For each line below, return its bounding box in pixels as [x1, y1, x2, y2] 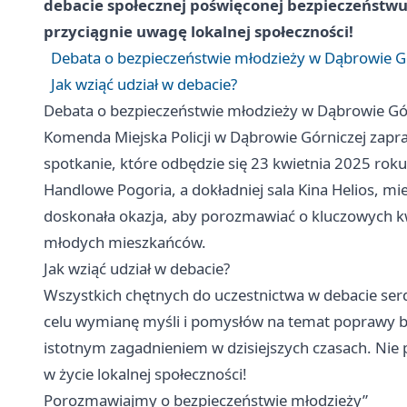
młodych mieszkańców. [44, 232, 206, 253]
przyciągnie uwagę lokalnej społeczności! [44, 21, 353, 43]
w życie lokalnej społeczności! [44, 363, 247, 385]
